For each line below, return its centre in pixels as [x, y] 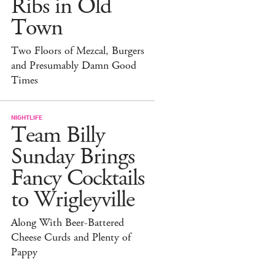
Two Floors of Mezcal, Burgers [78, 51]
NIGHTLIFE [27, 117]
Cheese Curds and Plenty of [71, 237]
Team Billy [58, 135]
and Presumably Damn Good [74, 65]
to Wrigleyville [73, 199]
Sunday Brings [73, 157]
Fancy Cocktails [78, 178]
